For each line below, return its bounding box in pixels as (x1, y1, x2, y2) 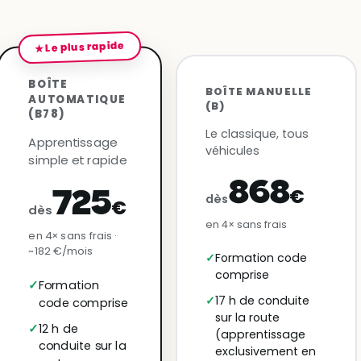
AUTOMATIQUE (28, 92, 127, 107)
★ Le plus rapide (34, 39, 126, 56)
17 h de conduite (214, 292, 309, 309)
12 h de (38, 321, 79, 338)
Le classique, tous (205, 125, 309, 142)
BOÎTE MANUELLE (205, 85, 313, 99)
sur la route (214, 309, 280, 326)
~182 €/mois (28, 243, 93, 258)
